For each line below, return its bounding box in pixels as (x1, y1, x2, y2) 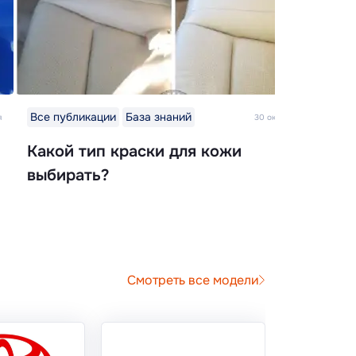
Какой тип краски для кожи (27, 141, 242, 162)
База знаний (126, 110, 192, 125)
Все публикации (30, 110, 116, 125)
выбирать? (27, 165, 109, 186)
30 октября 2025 (254, 112, 319, 123)
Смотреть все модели (127, 271, 259, 288)
